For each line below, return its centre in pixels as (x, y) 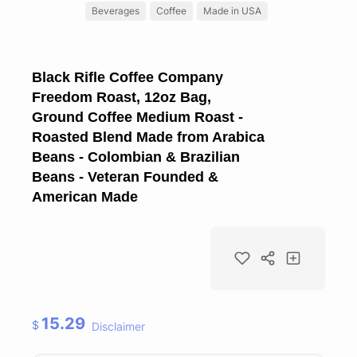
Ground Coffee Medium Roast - (137, 117)
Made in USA (232, 10)
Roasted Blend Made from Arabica (148, 137)
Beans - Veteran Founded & (125, 177)
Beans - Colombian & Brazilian (136, 157)
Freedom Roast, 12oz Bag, (122, 97)
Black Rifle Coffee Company (127, 77)
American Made (85, 196)
